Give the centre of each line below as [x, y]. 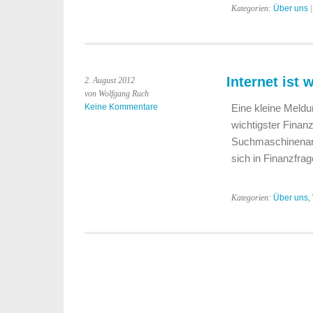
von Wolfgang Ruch [117, 94]
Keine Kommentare [121, 107]
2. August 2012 [110, 80]
